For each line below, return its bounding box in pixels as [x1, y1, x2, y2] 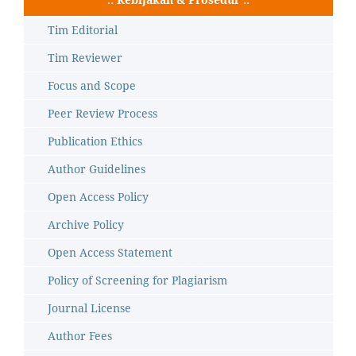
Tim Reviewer [48, 50, 122, 66]
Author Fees [48, 328, 112, 344]
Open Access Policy [48, 189, 149, 205]
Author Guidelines [48, 161, 145, 177]
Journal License [48, 300, 131, 316]
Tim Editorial [48, 22, 118, 38]
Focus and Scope [48, 78, 136, 94]
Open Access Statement [48, 245, 172, 261]
